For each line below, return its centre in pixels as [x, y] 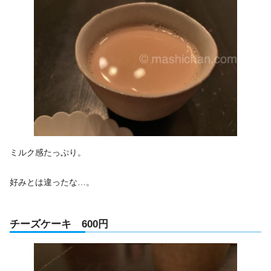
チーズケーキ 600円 [59, 224]
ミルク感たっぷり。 [48, 152]
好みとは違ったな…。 [52, 182]
